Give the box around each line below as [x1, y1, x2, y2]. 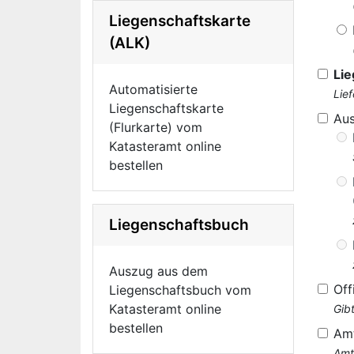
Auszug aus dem [109, 263, 208, 279]
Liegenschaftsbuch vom [109, 282, 251, 298]
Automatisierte [109, 81, 198, 97]
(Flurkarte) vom [109, 119, 202, 135]
